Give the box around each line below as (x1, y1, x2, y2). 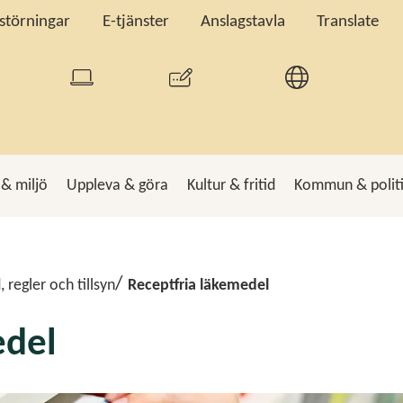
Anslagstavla (201, 13, 286, 31)
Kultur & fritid (187, 177, 275, 194)
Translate (317, 13, 380, 31)
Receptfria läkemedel (127, 276, 269, 294)
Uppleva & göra (67, 177, 168, 194)
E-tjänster (102, 13, 169, 31)
